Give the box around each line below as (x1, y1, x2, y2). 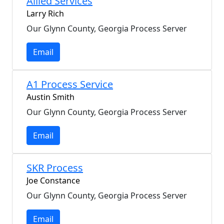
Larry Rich (26, 8, 64, 19)
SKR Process (26, 161, 83, 174)
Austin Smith (26, 91, 74, 102)
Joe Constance (26, 175, 80, 186)
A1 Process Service (26, 77, 113, 91)
